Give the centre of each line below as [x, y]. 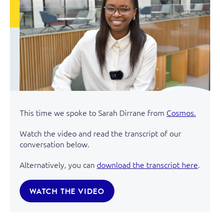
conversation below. [55, 144]
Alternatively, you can [58, 164]
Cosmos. [181, 112]
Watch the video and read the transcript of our [100, 133]
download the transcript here [147, 164]
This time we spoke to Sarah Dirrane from [93, 112]
